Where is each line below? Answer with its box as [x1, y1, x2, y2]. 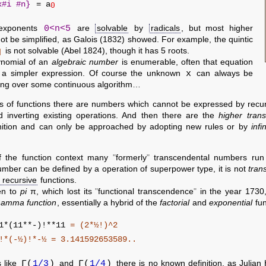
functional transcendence [98, 187, 194, 196]
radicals [150, 24, 180, 33]
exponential [209, 198, 252, 207]
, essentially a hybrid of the [57, 198, 160, 207]
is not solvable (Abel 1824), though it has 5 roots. [3, 46, 189, 55]
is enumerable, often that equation [118, 58, 254, 66]
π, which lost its [27, 187, 96, 196]
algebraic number [51, 58, 118, 66]
